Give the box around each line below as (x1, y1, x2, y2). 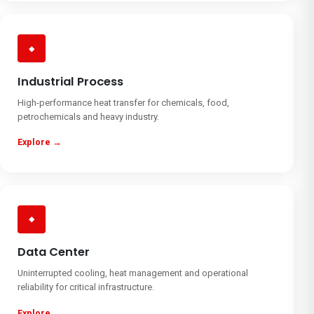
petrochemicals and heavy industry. (18, 111, 160, 122)
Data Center (18, 244, 90, 261)
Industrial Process (18, 73, 124, 90)
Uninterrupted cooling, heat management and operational (18, 268, 249, 279)
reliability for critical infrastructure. (18, 282, 155, 293)
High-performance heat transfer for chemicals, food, (18, 97, 230, 108)
